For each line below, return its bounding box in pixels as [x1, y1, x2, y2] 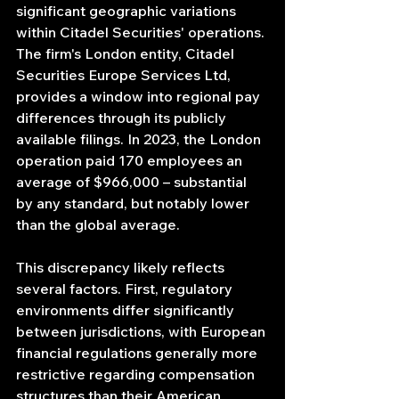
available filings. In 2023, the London [16, 130, 265, 149]
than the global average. [16, 216, 180, 234]
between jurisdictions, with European [16, 322, 269, 341]
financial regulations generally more [16, 344, 261, 362]
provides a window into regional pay [16, 87, 264, 106]
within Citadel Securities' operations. [16, 23, 268, 42]
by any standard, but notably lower [16, 194, 253, 213]
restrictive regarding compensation [16, 365, 258, 384]
